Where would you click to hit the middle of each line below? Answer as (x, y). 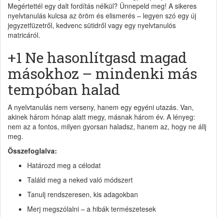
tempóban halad (64, 90)
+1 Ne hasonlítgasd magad (97, 58)
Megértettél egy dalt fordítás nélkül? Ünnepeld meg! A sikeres (102, 6)
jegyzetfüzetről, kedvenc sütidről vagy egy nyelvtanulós (92, 25)
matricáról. (24, 35)
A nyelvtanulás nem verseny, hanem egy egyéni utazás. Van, (101, 107)
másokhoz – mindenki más (102, 74)
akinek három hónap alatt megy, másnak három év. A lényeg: (101, 117)
